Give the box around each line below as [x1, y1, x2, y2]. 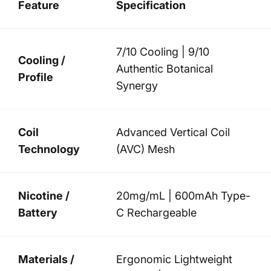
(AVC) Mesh [116, 142, 175, 155]
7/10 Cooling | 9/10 [116, 45, 209, 58]
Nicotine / [18, 189, 70, 202]
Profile [18, 70, 53, 83]
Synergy [116, 79, 158, 92]
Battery [18, 206, 57, 219]
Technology [18, 142, 80, 155]
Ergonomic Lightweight [116, 252, 232, 266]
